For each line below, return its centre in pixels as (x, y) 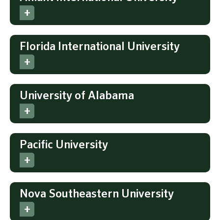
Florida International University (100, 47)
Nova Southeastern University (97, 194)
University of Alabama (77, 96)
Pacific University (64, 145)
